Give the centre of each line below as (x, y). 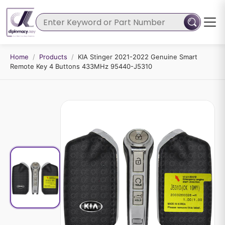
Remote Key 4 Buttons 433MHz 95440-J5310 (81, 66)
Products (53, 57)
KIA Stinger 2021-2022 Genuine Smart (138, 57)
